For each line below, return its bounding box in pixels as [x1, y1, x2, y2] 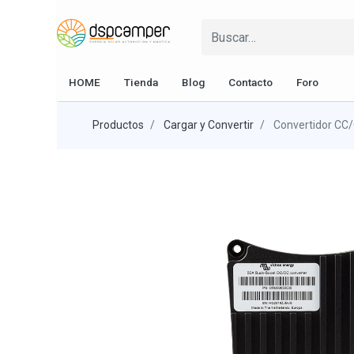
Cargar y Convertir [164, 119, 254, 131]
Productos [92, 119, 144, 131]
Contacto [228, 76, 273, 88]
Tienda [124, 76, 158, 88]
